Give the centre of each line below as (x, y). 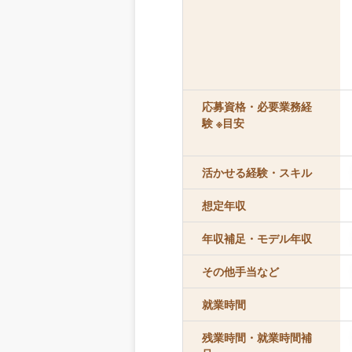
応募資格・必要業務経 (257, 106)
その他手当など (240, 271)
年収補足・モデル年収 (257, 238)
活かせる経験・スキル (257, 172)
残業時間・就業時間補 (257, 337)
